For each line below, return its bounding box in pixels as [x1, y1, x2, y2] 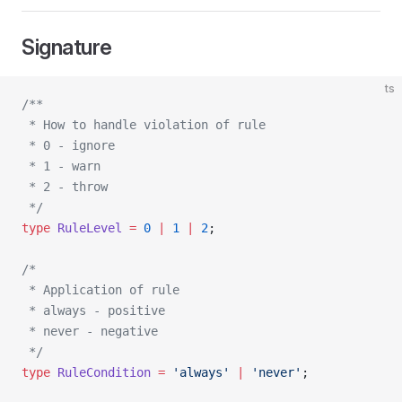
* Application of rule [22, 283, 179, 297]
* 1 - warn [22, 159, 100, 173]
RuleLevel [50, 221, 122, 235]
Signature [22, 34, 112, 60]
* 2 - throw [22, 179, 108, 194]
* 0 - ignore [22, 138, 115, 153]
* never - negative [22, 324, 158, 338]
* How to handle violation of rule [22, 118, 266, 132]
